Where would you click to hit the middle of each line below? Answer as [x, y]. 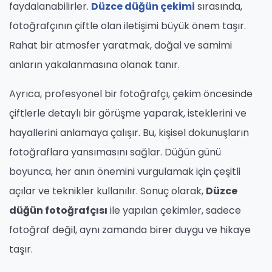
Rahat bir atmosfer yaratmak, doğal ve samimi [121, 46]
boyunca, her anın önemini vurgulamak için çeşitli [125, 172]
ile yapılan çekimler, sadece [174, 211]
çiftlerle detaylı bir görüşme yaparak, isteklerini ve [128, 114]
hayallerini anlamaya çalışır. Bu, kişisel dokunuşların [129, 133]
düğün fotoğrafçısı [58, 211]
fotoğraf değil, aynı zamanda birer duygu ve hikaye [130, 230]
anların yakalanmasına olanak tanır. [94, 65]
